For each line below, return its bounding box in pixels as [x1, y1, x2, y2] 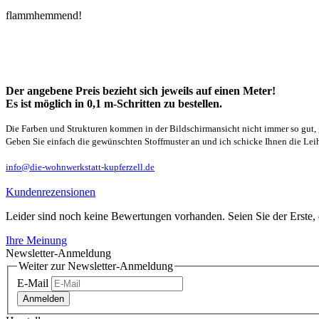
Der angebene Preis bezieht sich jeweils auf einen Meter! [6, 84, 276, 97]
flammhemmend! [6, 9, 82, 21]
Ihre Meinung [6, 234, 67, 246]
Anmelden [23, 293, 64, 305]
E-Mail [17, 277, 48, 290]
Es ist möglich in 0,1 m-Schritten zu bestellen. [6, 97, 222, 110]
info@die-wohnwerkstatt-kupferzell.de [6, 161, 155, 172]
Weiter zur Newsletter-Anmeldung [19, 259, 173, 272]
